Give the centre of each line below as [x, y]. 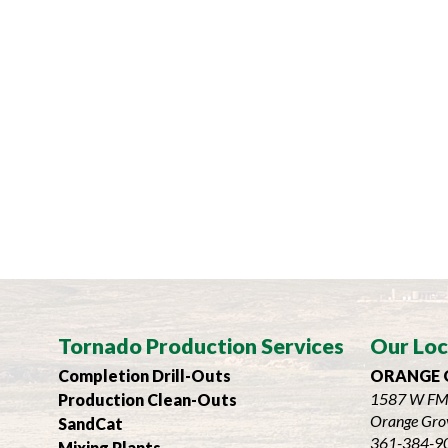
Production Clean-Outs [148, 399]
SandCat [91, 423]
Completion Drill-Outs [145, 375]
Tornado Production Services [201, 346]
